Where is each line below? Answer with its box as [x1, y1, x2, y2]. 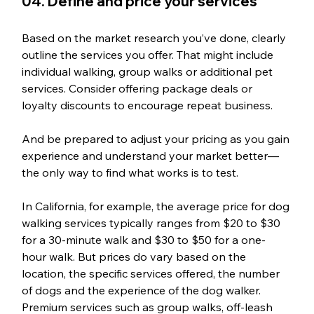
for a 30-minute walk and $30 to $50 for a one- [21, 232, 266, 247]
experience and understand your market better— [21, 148, 279, 163]
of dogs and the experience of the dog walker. [21, 282, 264, 297]
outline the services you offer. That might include [21, 47, 276, 62]
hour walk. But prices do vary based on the [21, 249, 249, 264]
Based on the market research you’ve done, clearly [21, 30, 289, 45]
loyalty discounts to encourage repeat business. [21, 97, 275, 112]
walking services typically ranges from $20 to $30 [21, 215, 283, 230]
